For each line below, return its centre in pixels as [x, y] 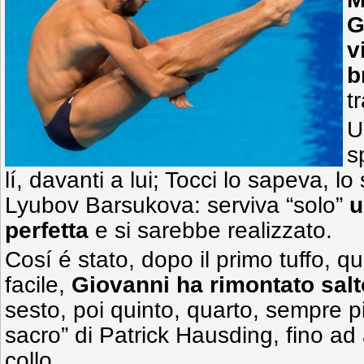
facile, [38, 285]
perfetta [47, 230]
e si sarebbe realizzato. [210, 230]
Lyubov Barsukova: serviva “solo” [177, 205]
